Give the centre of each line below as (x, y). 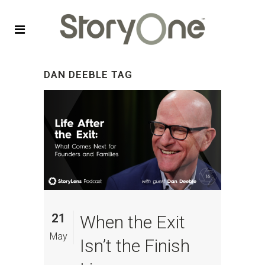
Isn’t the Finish (135, 245)
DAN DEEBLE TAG (88, 75)
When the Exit (132, 222)
